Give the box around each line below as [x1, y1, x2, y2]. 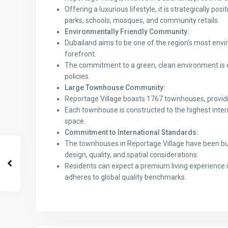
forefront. [65, 50, 96, 59]
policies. [65, 72, 90, 81]
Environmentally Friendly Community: [65, 27, 189, 36]
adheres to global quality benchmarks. [65, 173, 186, 182]
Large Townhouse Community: [65, 83, 165, 92]
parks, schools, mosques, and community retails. [65, 16, 219, 25]
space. [65, 117, 85, 126]
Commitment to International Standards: [65, 128, 198, 137]
